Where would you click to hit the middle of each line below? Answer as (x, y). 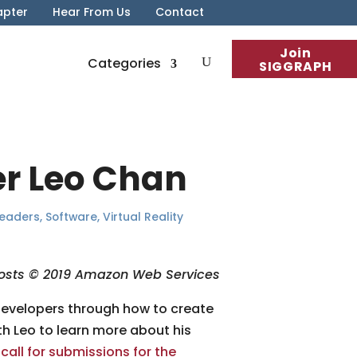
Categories (124, 63)
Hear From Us (92, 12)
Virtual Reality (143, 217)
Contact (180, 12)
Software (71, 217)
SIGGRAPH (296, 67)
